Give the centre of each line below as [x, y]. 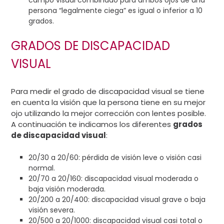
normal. [42, 168]
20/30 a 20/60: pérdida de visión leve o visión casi [115, 157]
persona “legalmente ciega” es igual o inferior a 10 [116, 11]
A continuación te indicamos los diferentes [92, 124]
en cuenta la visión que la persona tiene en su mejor [108, 102]
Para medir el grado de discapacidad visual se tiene [108, 91]
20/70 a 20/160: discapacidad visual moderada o [114, 178]
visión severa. [52, 210]
